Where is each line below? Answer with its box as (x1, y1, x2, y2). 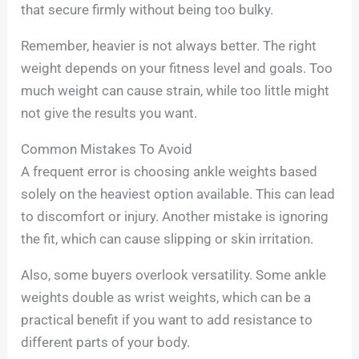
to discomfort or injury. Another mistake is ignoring (21, 208, 329, 224)
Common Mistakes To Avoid (21, 140, 193, 157)
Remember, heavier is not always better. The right (21, 37, 317, 54)
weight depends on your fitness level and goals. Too (21, 59, 333, 76)
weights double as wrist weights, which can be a (21, 288, 312, 305)
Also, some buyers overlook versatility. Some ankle (21, 266, 327, 283)
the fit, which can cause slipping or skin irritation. (21, 230, 314, 247)
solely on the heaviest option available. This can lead (21, 185, 336, 202)
